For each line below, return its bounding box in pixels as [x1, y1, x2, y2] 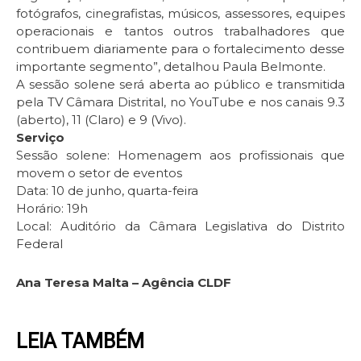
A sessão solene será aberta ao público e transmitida [16, 76, 345, 92]
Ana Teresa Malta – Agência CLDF [16, 274, 231, 290]
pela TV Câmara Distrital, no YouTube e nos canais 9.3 [16, 93, 345, 110]
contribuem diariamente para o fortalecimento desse [16, 40, 345, 56]
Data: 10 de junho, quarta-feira [16, 182, 198, 198]
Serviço [16, 129, 64, 145]
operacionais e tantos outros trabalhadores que [16, 23, 345, 39]
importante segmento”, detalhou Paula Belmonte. [16, 58, 326, 74]
